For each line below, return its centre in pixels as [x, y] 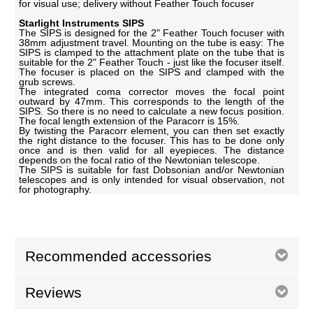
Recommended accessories [119, 256]
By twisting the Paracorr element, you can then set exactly [152, 131]
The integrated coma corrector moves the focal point [152, 92]
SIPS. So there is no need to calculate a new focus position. [152, 111]
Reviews [54, 293]
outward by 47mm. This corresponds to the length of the [152, 102]
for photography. [56, 190]
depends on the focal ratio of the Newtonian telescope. [140, 160]
